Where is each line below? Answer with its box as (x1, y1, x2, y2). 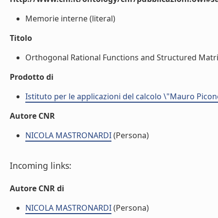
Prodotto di (10, 72, 54, 82)
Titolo (10, 33, 32, 43)
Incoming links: (10, 160, 72, 171)
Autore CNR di (10, 183, 64, 194)
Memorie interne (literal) (25, 13, 115, 24)
